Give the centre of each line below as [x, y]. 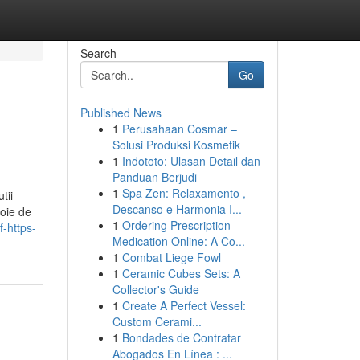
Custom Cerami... [157, 321]
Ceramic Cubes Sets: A [181, 273]
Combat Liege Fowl [171, 257]
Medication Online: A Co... [178, 241]
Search [98, 53]
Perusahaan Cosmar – [179, 129]
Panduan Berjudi [154, 177]
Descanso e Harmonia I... [177, 209]
